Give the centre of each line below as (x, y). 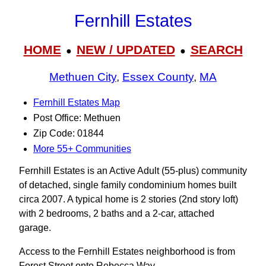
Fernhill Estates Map (77, 102)
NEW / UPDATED (126, 49)
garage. (35, 228)
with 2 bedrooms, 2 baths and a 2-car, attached (117, 213)
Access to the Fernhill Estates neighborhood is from (127, 251)
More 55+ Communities (82, 149)
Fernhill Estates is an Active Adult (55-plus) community (133, 171)
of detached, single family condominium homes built (128, 185)
